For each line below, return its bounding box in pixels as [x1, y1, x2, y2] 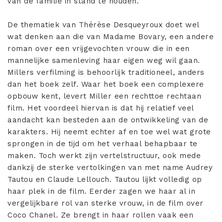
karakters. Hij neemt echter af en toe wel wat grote [7, 127, 211, 136]
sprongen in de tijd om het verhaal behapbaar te [7, 139, 198, 148]
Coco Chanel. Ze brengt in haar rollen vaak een [7, 210, 193, 220]
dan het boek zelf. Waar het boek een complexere [7, 79, 204, 89]
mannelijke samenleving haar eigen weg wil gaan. [7, 55, 200, 65]
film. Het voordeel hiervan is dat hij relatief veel [7, 103, 194, 112]
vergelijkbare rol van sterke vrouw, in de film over [7, 198, 204, 208]
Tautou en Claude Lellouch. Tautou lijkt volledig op [7, 174, 202, 184]
